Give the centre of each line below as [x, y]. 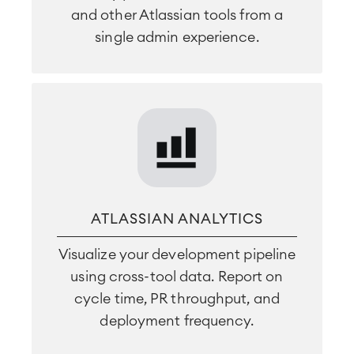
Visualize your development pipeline [177, 254]
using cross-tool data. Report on [177, 277]
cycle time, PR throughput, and [177, 299]
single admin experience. [177, 37]
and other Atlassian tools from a [177, 15]
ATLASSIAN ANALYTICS [177, 219]
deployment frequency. [177, 321]
